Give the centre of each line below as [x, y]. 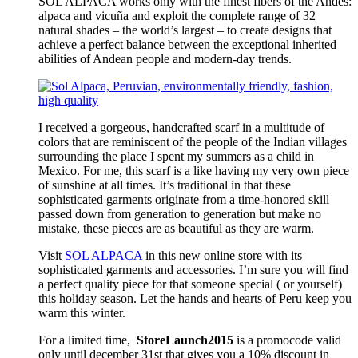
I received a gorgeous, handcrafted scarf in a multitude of [181, 128]
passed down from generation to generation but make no [180, 214]
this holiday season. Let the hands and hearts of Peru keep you [195, 299]
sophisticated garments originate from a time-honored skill [184, 200]
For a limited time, [88, 340]
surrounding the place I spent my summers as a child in [176, 157]
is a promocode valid [287, 340]
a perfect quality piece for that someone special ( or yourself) [190, 284]
